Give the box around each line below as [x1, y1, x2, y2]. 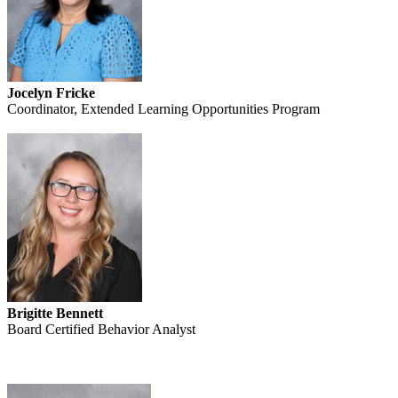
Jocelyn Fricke [7, 85, 95, 101]
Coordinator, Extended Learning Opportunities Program [7, 101, 320, 117]
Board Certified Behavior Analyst [7, 322, 195, 338]
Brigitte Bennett [7, 306, 103, 322]
